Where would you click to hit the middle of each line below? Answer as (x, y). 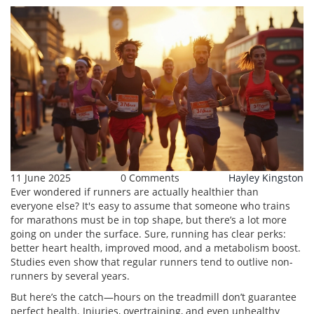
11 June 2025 (41, 178)
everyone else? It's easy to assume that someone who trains (150, 206)
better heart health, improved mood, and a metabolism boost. (156, 248)
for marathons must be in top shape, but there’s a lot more (149, 220)
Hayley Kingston (266, 178)
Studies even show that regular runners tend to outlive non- (152, 262)
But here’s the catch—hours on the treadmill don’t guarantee (153, 297)
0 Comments (150, 178)
